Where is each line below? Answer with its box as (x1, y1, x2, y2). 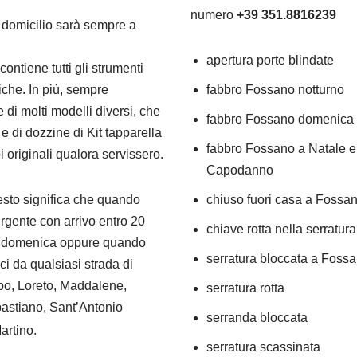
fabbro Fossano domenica (206, 112, 354, 126)
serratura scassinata (206, 340, 320, 354)
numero (190, 8, 237, 22)
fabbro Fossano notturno (206, 83, 344, 96)
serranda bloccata (206, 311, 308, 324)
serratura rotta (206, 281, 284, 295)
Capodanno (206, 163, 273, 177)
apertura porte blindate (206, 53, 334, 67)
